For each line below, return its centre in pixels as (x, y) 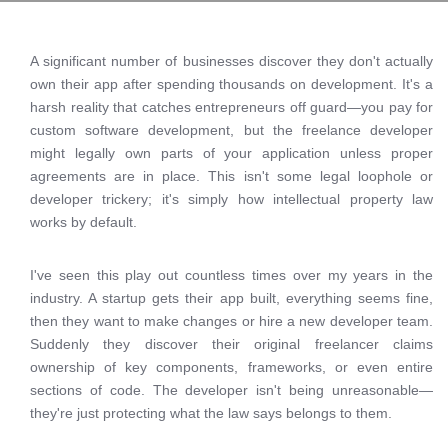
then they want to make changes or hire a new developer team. (231, 321)
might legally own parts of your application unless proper (231, 153)
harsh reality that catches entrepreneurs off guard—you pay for (231, 107)
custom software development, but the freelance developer (231, 130)
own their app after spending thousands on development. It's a (231, 84)
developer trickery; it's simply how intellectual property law (231, 199)
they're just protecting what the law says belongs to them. (211, 413)
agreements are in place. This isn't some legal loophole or (231, 176)
